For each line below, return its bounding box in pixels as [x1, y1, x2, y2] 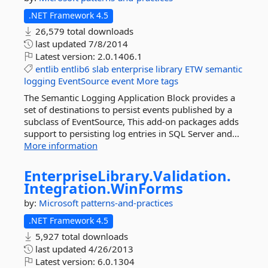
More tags [136, 75, 178, 87]
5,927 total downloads [33, 230, 128, 242]
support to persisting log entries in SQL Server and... [24, 127, 239, 139]
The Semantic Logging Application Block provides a [24, 92, 235, 103]
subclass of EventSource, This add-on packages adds [24, 115, 239, 127]
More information [24, 139, 98, 151]
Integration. [24, 178, 111, 198]
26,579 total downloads [33, 25, 133, 37]
